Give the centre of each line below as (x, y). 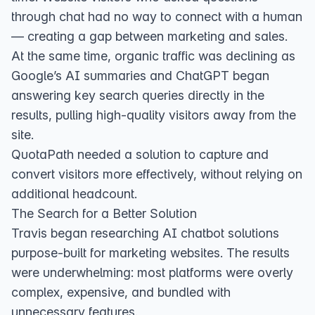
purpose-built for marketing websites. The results (150, 253)
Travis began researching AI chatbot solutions (145, 233)
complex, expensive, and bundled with (121, 292)
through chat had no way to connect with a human (157, 17)
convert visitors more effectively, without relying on (157, 174)
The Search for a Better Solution (104, 213)
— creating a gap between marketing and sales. (149, 36)
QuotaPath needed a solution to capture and (140, 154)
